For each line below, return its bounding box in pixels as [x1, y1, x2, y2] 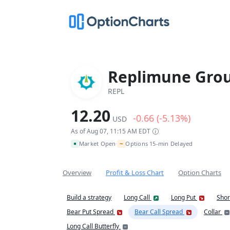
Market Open [79, 140, 116, 147]
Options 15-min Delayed [125, 140, 193, 147]
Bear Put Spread [67, 207, 115, 216]
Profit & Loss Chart [106, 168, 164, 177]
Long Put [171, 193, 197, 202]
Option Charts [178, 168, 221, 177]
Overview [63, 168, 91, 177]
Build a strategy [67, 193, 111, 202]
